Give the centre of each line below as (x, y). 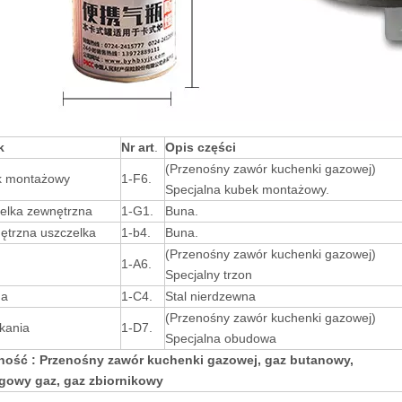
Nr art (138, 147)
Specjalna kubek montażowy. (247, 189)
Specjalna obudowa (223, 338)
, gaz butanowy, (306, 360)
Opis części (201, 147)
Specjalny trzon (209, 275)
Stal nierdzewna (210, 296)
